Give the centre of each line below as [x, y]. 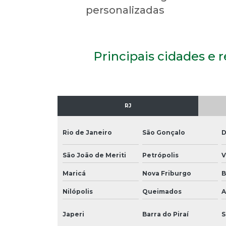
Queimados [162, 191]
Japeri [73, 214]
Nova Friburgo [166, 173]
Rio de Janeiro [87, 132]
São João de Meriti [94, 155]
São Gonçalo [163, 132]
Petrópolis [160, 155]
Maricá [74, 173]
